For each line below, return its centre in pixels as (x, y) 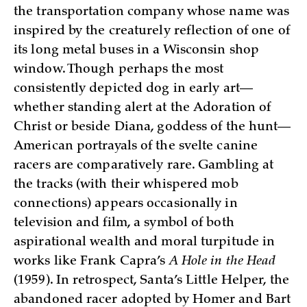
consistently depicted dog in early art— (133, 89)
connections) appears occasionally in (126, 205)
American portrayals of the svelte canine (136, 147)
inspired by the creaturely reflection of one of (152, 32)
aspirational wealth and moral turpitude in (145, 243)
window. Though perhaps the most (119, 70)
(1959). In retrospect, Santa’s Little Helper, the (151, 281)
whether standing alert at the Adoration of (143, 109)
